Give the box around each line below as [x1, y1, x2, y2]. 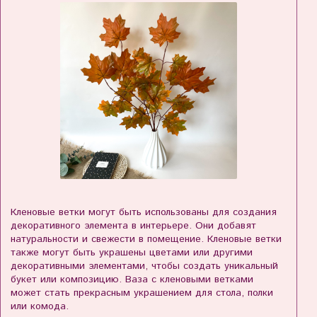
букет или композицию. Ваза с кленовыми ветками [11, 272, 253, 287]
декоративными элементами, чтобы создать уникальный [11, 259, 278, 274]
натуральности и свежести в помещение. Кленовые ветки [11, 232, 282, 247]
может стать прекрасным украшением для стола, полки [11, 286, 273, 301]
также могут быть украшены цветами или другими [11, 246, 253, 260]
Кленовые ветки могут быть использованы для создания [11, 205, 277, 220]
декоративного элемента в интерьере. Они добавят [11, 219, 256, 234]
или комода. [11, 299, 69, 314]
